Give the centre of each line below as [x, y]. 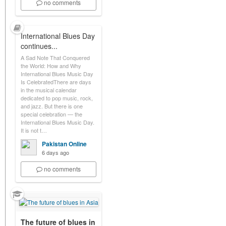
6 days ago [55, 152]
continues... [39, 46]
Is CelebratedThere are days [56, 82]
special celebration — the [51, 114]
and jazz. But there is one [52, 106]
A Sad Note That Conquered [55, 58]
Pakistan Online [64, 144]
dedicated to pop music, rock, [57, 98]
